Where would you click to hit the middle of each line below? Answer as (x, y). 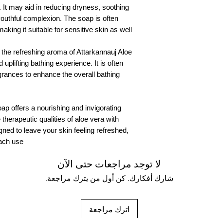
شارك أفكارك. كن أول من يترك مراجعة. (109, 178)
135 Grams (184, 9)
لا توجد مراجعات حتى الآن (109, 163)
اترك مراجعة (109, 209)
